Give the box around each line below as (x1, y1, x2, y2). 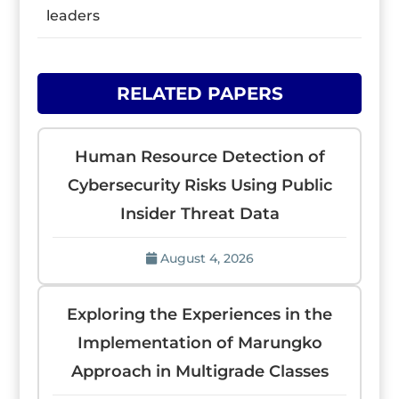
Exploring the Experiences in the (67, 305, 332, 324)
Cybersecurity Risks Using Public (67, 175, 332, 195)
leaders (46, 7, 101, 24)
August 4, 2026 (159, 250, 254, 266)
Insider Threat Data (119, 204, 280, 224)
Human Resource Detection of (74, 147, 325, 167)
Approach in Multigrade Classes (70, 362, 329, 381)
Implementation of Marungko (77, 333, 322, 353)
